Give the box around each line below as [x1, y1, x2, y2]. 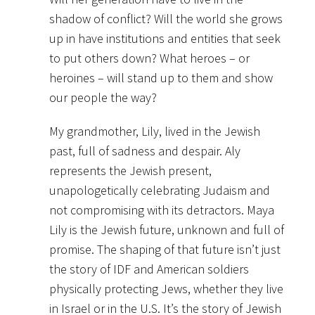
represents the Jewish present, [49, 162, 212, 179]
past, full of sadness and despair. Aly [49, 142, 240, 159]
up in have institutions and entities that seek [49, 30, 281, 46]
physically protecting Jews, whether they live [49, 280, 283, 297]
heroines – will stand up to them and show [49, 69, 273, 86]
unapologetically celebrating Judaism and [49, 181, 270, 198]
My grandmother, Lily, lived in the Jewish [49, 122, 260, 139]
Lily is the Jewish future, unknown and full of [49, 221, 284, 238]
